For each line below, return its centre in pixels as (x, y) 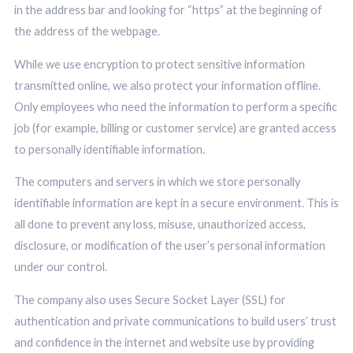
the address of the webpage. (87, 31)
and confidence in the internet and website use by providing (164, 342)
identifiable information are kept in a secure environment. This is (176, 203)
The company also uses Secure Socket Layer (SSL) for (150, 299)
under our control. (60, 267)
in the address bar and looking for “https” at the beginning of (168, 9)
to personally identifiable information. (109, 149)
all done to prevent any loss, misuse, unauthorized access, (160, 225)
